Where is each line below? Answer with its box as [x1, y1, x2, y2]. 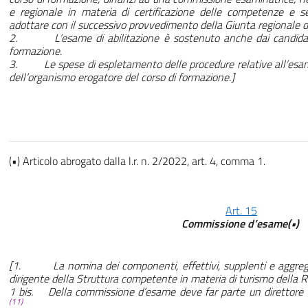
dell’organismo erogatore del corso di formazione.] [9, 69, 234, 86]
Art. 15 [225, 202, 257, 219]
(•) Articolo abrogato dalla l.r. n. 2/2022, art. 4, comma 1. [9, 153, 265, 170]
